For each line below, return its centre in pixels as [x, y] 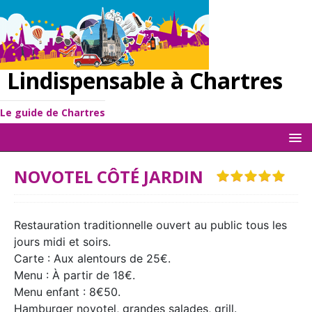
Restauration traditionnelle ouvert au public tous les [150, 225]
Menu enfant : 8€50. [67, 292]
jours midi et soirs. [62, 242]
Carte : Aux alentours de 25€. [92, 258]
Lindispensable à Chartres [145, 80]
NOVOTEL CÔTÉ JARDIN [115, 177]
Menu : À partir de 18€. [75, 275]
